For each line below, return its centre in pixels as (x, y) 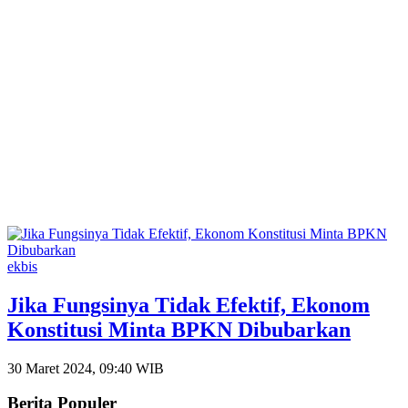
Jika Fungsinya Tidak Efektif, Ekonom (189, 305)
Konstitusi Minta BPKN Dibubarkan (179, 329)
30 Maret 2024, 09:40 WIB (86, 368)
